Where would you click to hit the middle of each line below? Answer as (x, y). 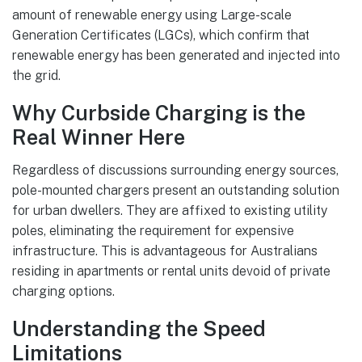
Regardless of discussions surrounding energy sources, (175, 170)
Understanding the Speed (139, 328)
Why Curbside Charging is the (159, 114)
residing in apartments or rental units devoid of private (171, 271)
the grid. (36, 76)
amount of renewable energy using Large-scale (152, 15)
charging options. (63, 291)
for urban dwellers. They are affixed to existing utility (170, 210)
